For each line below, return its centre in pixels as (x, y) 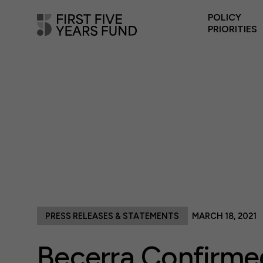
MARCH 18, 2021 (224, 216)
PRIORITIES (233, 29)
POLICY (225, 17)
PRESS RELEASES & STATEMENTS (112, 216)
